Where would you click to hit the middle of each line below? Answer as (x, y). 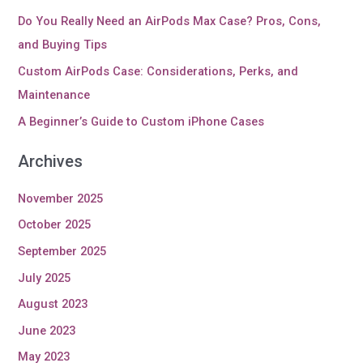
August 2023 (53, 304)
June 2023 (47, 330)
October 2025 (55, 225)
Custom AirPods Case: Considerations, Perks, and (158, 71)
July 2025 (45, 278)
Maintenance (54, 95)
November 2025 (61, 198)
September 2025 (62, 251)
